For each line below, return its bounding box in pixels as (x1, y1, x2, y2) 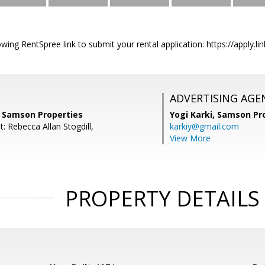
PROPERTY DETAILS (64, 184, 260, 213)
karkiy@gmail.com (170, 121, 239, 132)
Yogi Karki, (170, 109, 217, 120)
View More (170, 132, 211, 144)
